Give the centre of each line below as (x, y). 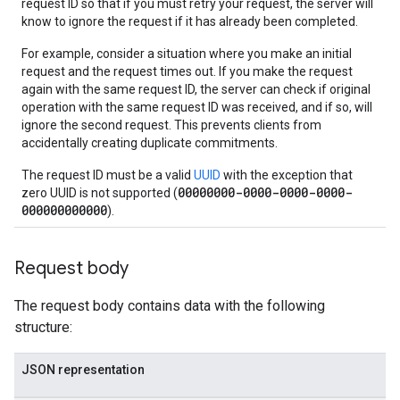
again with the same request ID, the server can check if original (196, 89)
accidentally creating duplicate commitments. (150, 143)
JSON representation (83, 370)
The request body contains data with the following (170, 306)
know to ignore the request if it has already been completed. (190, 21)
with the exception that (287, 175)
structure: (43, 327)
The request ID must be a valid (108, 175)
